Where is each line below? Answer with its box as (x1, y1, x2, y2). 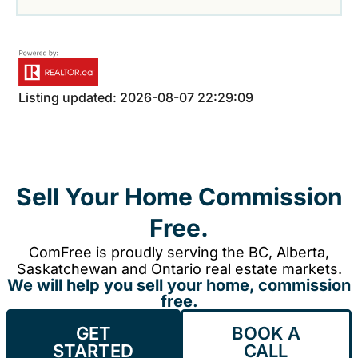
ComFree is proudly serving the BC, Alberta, (29, 244, 329, 261)
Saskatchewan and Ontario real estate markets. (16, 261, 342, 278)
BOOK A (231, 323, 300, 344)
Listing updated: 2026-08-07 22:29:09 (18, 89, 253, 106)
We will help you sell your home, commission (7, 276, 351, 296)
